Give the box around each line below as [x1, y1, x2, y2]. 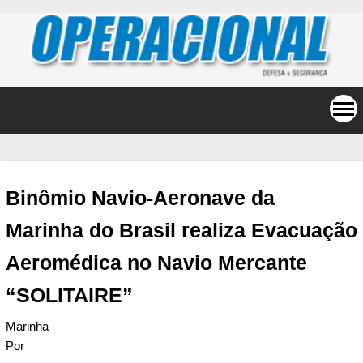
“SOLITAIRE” [6, 284, 133, 307]
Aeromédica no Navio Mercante [6, 251, 307, 275]
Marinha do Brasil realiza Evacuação [6, 219, 357, 242]
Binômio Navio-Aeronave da [6, 186, 275, 210]
